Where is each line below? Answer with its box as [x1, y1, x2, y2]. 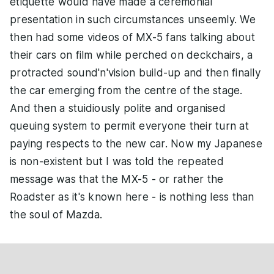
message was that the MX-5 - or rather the [10, 172, 224, 185]
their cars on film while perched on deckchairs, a [10, 48, 253, 61]
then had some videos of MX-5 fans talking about [10, 31, 255, 43]
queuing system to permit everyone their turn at [10, 119, 249, 132]
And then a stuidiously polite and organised [10, 102, 226, 114]
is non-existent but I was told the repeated [10, 155, 224, 168]
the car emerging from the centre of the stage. [10, 84, 243, 97]
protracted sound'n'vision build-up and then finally [10, 66, 261, 79]
